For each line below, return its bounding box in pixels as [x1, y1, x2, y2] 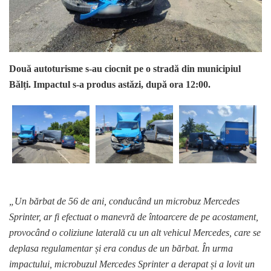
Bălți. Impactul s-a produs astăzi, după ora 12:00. [9, 79, 213, 90]
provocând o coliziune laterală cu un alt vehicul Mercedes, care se [9, 227, 261, 238]
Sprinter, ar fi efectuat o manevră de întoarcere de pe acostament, [9, 212, 258, 223]
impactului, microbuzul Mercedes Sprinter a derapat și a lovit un [9, 259, 255, 270]
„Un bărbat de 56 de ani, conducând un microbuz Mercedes [9, 196, 240, 207]
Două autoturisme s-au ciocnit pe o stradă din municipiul [9, 64, 241, 74]
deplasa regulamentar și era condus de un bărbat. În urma [9, 243, 233, 254]
